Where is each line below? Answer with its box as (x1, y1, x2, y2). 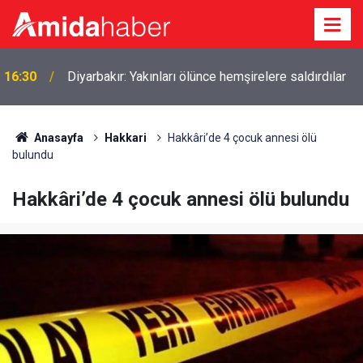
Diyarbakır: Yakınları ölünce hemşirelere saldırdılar (67, 69, 346, 84)
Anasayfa (31, 131, 83, 144)
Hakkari (104, 131, 147, 144)
